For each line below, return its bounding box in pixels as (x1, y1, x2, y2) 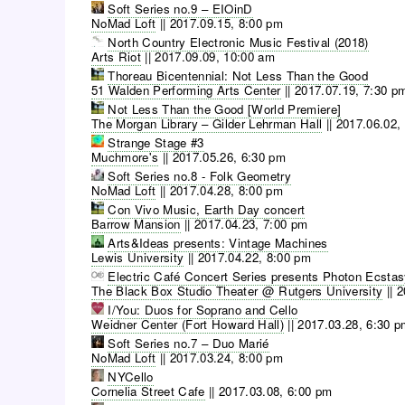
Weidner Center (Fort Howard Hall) (91, 315, 284, 333)
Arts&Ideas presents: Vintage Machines (108, 233, 328, 251)
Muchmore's (91, 147, 159, 165)
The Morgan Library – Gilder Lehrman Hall (91, 114, 323, 132)
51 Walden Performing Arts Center (91, 80, 281, 99)
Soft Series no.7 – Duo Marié (108, 334, 269, 352)
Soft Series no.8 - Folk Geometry (108, 166, 292, 184)
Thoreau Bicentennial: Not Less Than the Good (108, 66, 369, 84)
